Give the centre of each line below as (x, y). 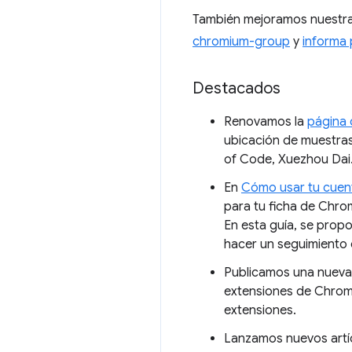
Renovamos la (266, 122)
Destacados (236, 88)
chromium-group (241, 42)
